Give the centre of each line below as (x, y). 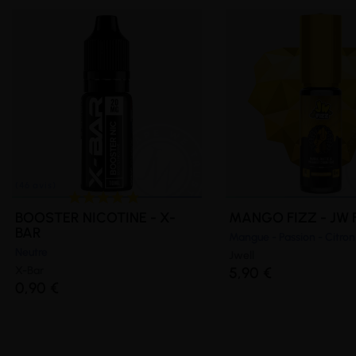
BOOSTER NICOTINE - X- (95, 217)
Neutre (31, 252)
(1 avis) (303, 99)
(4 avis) (41, 99)
